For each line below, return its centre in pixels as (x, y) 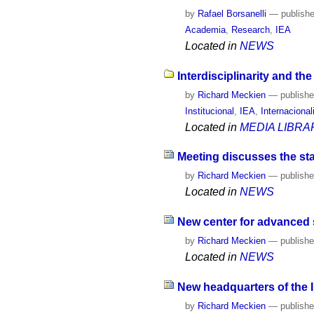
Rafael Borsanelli (232, 13)
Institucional (210, 111)
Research (251, 29)
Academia (206, 29)
